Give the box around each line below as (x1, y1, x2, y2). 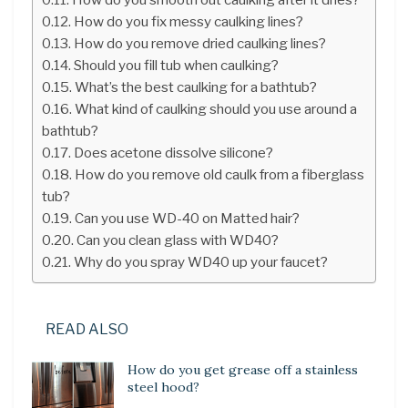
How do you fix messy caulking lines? (74, 12, 304, 30)
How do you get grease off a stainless (127, 361, 358, 378)
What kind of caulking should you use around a (75, 99, 358, 117)
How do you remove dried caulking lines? (74, 34, 327, 52)
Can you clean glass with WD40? (76, 230, 280, 249)
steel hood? (127, 378, 199, 395)
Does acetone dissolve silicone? (74, 143, 274, 161)
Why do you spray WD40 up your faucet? (74, 252, 329, 270)
